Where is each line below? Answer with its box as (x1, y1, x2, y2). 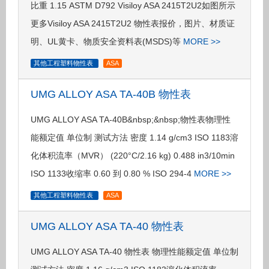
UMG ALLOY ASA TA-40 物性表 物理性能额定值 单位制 (31, 247, 238, 256)
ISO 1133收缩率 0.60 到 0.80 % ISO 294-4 (31, 169, 194, 178)
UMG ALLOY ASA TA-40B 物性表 (31, 88, 191, 100)
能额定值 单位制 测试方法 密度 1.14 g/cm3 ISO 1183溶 (31, 133, 238, 142)
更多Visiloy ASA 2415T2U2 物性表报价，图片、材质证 (31, 19, 235, 28)
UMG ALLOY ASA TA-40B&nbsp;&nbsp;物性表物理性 (31, 115, 231, 124)
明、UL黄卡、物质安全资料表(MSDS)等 (31, 37, 183, 46)
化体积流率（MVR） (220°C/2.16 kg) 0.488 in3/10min (31, 151, 235, 160)
